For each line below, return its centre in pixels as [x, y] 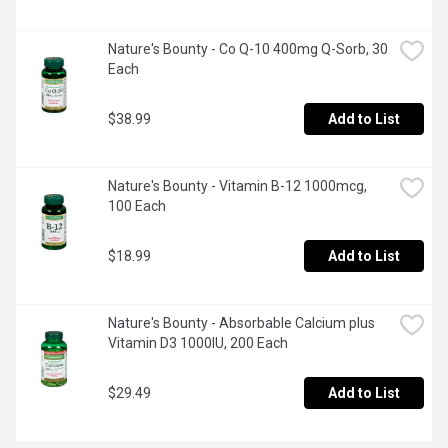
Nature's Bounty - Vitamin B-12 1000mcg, [237, 186]
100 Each [137, 206]
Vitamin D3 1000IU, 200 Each [198, 343]
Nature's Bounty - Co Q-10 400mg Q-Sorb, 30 [248, 49]
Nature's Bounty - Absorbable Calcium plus [241, 323]
